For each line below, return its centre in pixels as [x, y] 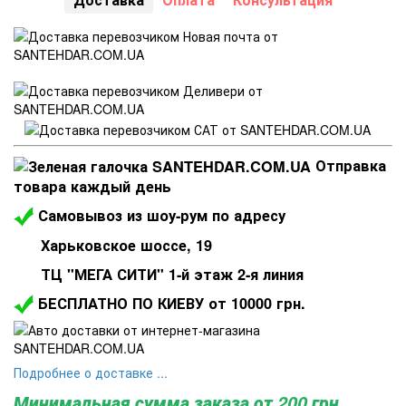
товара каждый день [92, 187]
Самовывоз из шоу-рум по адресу [159, 215]
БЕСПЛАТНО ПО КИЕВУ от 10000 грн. [169, 303]
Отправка [348, 165]
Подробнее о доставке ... [91, 373]
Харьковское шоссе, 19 [113, 246]
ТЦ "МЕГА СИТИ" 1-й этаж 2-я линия [159, 275]
